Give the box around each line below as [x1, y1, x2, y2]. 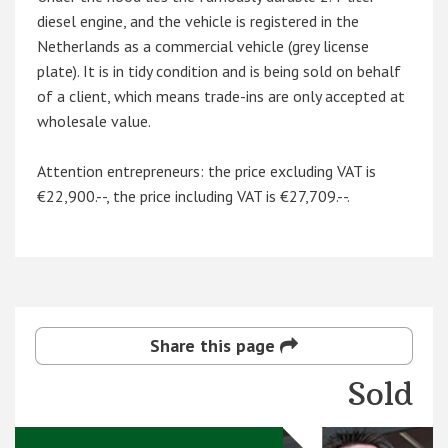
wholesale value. [37, 111, 152, 132]
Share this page [150, 333, 280, 357]
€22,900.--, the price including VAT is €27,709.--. [37, 186, 351, 207]
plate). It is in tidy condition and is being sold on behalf [37, 61, 402, 82]
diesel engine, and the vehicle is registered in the [37, 11, 360, 32]
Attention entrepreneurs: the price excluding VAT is [37, 161, 377, 182]
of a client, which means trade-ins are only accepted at [37, 86, 406, 107]
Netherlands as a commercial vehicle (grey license [37, 36, 370, 57]
